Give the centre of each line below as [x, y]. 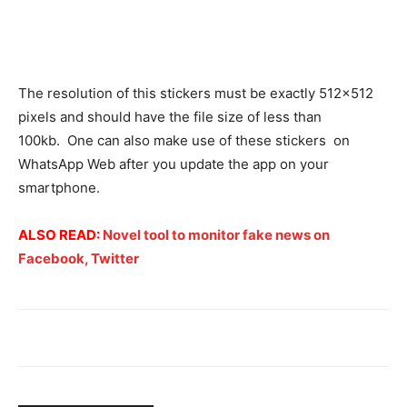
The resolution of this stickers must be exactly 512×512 [196, 93]
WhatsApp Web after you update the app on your [174, 164]
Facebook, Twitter [79, 258]
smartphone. [59, 187]
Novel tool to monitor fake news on [216, 234]
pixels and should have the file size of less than [170, 116]
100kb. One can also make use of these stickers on [184, 140]
